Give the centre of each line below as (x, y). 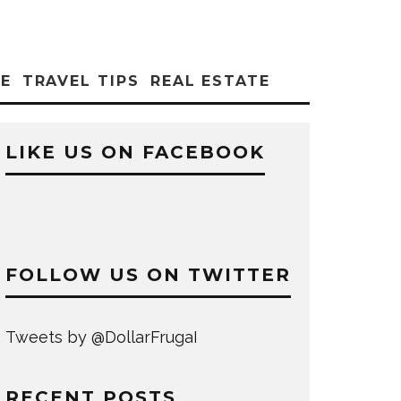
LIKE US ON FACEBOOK (135, 152)
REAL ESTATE (210, 81)
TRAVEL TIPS (81, 81)
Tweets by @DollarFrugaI (102, 337)
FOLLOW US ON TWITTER (148, 275)
